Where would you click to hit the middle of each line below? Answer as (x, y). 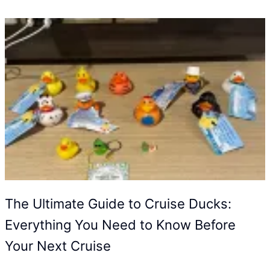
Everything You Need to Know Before (120, 224)
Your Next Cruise (58, 246)
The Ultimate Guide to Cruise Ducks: (118, 203)
